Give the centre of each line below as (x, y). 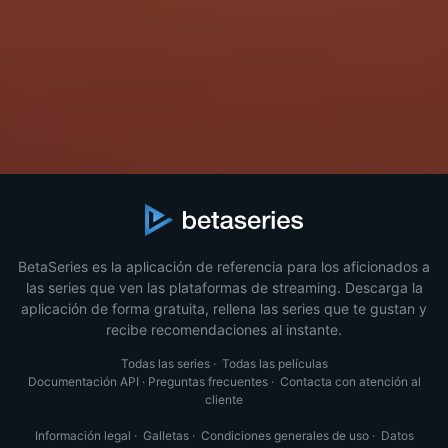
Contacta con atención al (350, 381)
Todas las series (165, 363)
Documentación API (83, 381)
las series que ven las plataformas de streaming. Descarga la (224, 287)
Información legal (82, 435)
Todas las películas (274, 363)
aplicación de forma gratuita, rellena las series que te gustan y (224, 308)
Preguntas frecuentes (207, 381)
